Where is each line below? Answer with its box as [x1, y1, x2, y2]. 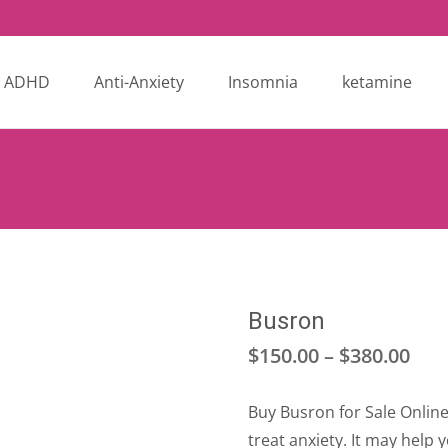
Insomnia [228, 71, 298, 93]
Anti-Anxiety [94, 71, 184, 93]
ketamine [342, 71, 412, 93]
